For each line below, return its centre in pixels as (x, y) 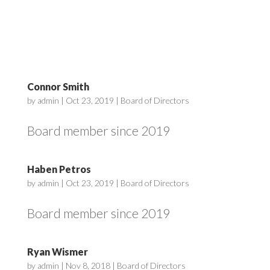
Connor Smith (58, 86)
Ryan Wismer (57, 252)
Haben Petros (59, 169)
